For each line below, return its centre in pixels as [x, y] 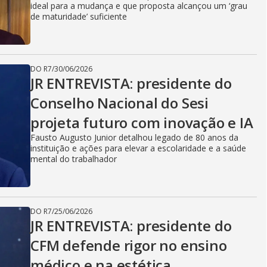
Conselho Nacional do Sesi [119, 103]
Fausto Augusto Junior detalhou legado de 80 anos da [134, 137]
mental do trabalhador [74, 159]
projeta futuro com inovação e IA [142, 122]
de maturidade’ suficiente [79, 16]
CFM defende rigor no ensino [129, 245]
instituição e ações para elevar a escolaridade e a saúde [138, 148]
